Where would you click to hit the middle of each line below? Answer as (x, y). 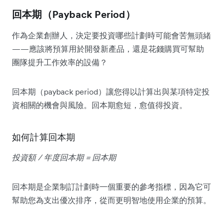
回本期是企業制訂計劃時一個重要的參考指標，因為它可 (111, 186)
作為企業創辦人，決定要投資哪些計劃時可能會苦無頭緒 (111, 35)
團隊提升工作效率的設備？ (60, 62)
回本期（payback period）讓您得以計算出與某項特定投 (111, 91)
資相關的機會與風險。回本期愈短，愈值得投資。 (100, 105)
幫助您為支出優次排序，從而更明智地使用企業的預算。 (111, 200)
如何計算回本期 (44, 137)
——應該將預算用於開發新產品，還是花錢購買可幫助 (108, 49)
